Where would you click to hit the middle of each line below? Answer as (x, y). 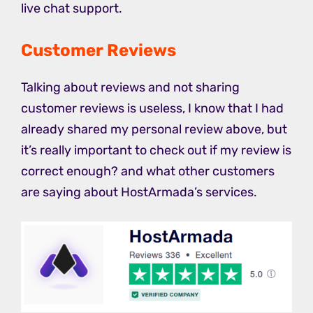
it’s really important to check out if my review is (156, 151)
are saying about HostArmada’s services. (139, 192)
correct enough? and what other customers (148, 172)
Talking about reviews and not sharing (130, 88)
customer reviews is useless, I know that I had (152, 109)
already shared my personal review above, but (154, 130)
